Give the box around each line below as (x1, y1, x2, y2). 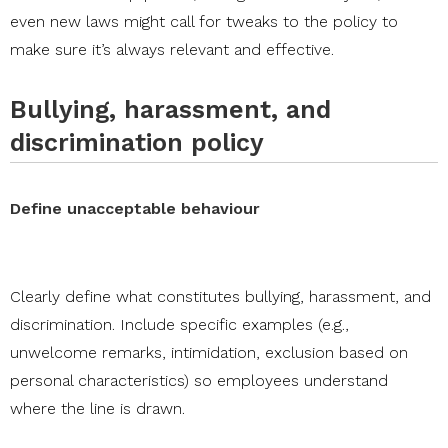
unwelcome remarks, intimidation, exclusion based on (10, 343, 408, 363)
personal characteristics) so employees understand (10, 371, 388, 391)
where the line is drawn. (10, 399, 185, 419)
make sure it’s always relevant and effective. (10, 40, 334, 60)
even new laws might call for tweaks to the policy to (10, 12, 398, 32)
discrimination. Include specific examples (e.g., (10, 315, 349, 335)
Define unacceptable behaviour (10, 199, 260, 219)
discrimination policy (10, 128, 264, 158)
